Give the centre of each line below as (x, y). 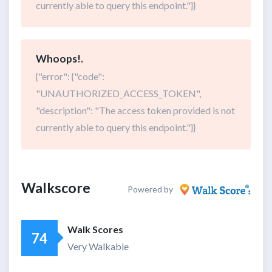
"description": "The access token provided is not (135, 110)
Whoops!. (59, 59)
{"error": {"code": (70, 76)
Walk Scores (95, 229)
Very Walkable (98, 246)
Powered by (150, 189)
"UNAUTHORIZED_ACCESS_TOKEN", (118, 93)
